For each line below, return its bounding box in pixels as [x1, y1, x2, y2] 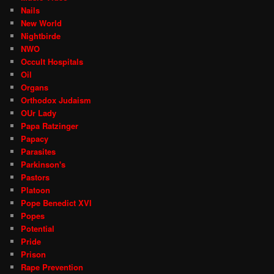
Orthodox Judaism [21, 94, 92, 106]
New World [21, 17, 62, 29]
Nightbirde [21, 29, 61, 42]
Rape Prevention [21, 261, 84, 273]
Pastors [21, 171, 50, 183]
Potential [21, 222, 55, 234]
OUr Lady [21, 106, 57, 119]
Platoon [21, 183, 51, 196]
